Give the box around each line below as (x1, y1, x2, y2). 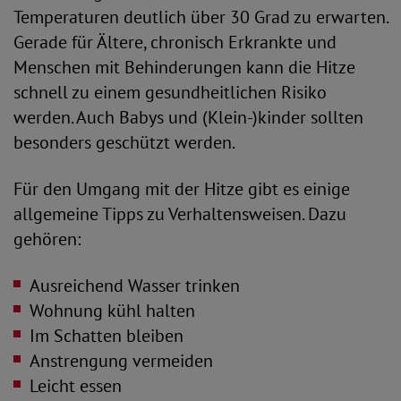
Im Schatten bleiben (30, 324, 183, 347)
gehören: (13, 227, 85, 251)
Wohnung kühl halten (30, 299, 195, 322)
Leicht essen (30, 374, 122, 397)
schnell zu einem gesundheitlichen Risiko (13, 81, 327, 104)
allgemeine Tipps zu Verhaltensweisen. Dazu (13, 202, 346, 226)
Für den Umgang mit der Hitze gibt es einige (13, 177, 350, 200)
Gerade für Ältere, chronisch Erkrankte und (13, 30, 337, 54)
